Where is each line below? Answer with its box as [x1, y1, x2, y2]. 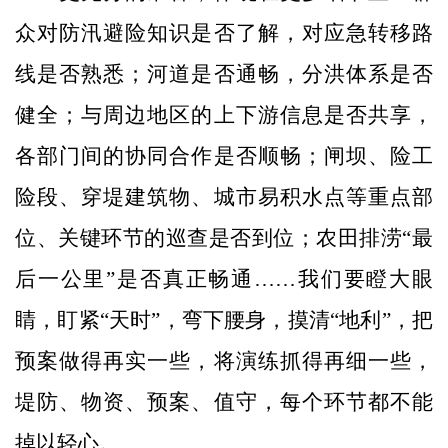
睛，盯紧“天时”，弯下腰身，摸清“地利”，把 [15, 308, 433, 333]
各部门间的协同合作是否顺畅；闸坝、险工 [15, 144, 433, 169]
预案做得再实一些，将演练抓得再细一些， [15, 349, 433, 374]
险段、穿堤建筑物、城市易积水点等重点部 [15, 185, 433, 210]
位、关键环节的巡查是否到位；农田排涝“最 [15, 226, 433, 251]
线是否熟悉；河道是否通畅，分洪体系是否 [15, 62, 433, 87]
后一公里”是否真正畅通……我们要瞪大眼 [15, 267, 433, 292]
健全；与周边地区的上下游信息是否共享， [15, 103, 433, 128]
